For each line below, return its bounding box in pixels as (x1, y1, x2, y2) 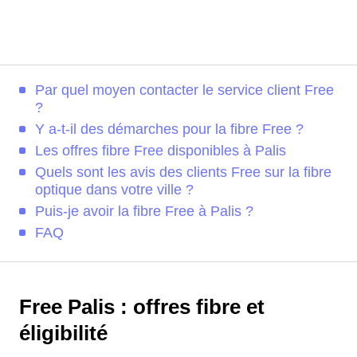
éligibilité (19, 322, 108, 344)
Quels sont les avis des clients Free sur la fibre (35, 164, 331, 180)
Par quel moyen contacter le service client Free (35, 82, 334, 98)
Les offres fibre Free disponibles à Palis (35, 143, 286, 159)
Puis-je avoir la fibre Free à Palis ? (35, 203, 253, 219)
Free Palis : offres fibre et (19, 296, 265, 318)
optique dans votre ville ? (35, 182, 194, 198)
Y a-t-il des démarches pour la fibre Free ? (35, 121, 304, 137)
